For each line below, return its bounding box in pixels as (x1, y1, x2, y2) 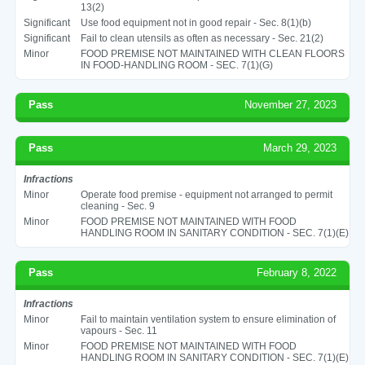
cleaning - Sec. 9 (80, 200, 155, 212)
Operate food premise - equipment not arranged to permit (80, 188, 332, 200)
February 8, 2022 (257, 266, 337, 279)
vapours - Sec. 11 (80, 324, 157, 336)
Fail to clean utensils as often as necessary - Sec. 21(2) (80, 32, 323, 44)
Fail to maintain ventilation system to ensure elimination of (80, 313, 336, 325)
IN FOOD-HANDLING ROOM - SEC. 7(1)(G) (80, 59, 273, 71)
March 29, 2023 (263, 141, 337, 154)
